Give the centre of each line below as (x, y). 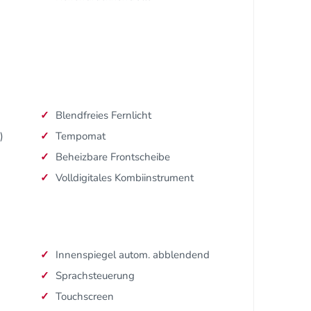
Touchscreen (85, 297)
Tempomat (81, 136)
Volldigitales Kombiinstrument (125, 178)
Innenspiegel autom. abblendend (133, 255)
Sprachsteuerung (95, 276)
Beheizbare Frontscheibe (113, 157)
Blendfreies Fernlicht (103, 116)
